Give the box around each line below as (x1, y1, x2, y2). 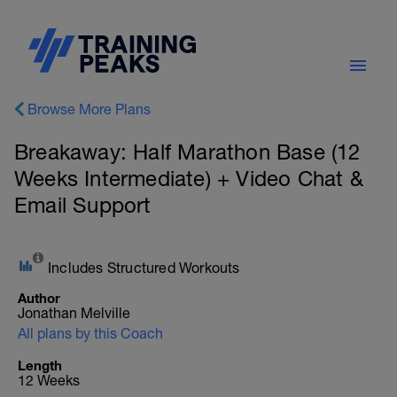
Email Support (14, 192, 152, 217)
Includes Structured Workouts (48, 260, 240, 276)
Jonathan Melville (18, 305, 130, 321)
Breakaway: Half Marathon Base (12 (14, 139, 361, 164)
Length (18, 357, 62, 373)
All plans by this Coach (18, 325, 163, 341)
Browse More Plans (27, 101, 151, 117)
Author (18, 290, 60, 306)
